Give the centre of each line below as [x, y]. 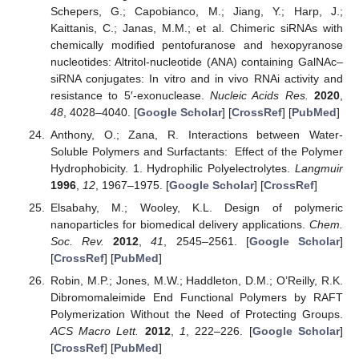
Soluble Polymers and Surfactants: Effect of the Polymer [196, 151]
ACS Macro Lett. [95, 331]
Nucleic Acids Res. [259, 95]
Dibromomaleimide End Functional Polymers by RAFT [196, 298]
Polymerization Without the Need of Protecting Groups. [196, 315]
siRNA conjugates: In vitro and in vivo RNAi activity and [196, 78]
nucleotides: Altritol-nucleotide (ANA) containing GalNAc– [196, 61]
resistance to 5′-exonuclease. [130, 95]
